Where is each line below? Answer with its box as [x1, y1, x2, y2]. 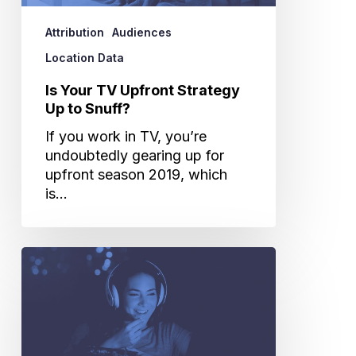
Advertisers [20, 304, 95, 321]
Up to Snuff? [44, 99, 130, 117]
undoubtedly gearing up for [44, 146, 224, 164]
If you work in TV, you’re [44, 127, 207, 145]
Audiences [111, 25, 172, 39]
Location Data [44, 50, 124, 64]
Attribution [44, 25, 104, 39]
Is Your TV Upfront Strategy [44, 81, 240, 99]
